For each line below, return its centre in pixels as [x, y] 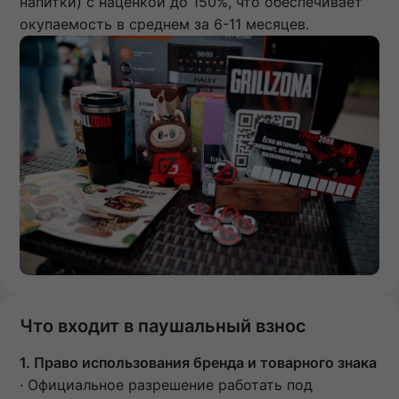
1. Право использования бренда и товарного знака [198, 362]
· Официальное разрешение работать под [166, 384]
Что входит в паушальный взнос [163, 326]
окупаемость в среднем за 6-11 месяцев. [167, 24]
